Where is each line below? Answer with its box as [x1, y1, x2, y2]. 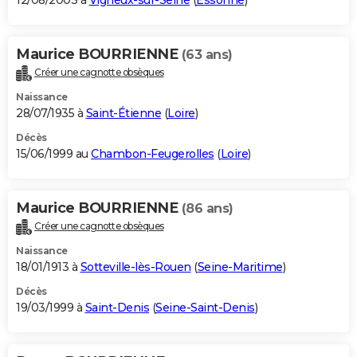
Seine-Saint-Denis [155, 300, 255, 315]
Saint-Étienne [85, 106, 161, 121]
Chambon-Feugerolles [91, 147, 214, 162]
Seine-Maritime [197, 259, 283, 274]
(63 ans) [181, 47, 233, 63]
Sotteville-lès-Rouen [80, 259, 191, 274]
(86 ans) [181, 201, 233, 217]
